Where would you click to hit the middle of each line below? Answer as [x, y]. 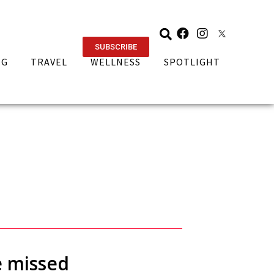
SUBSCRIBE [116, 47]
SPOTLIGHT [192, 62]
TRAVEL [49, 62]
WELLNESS [116, 62]
